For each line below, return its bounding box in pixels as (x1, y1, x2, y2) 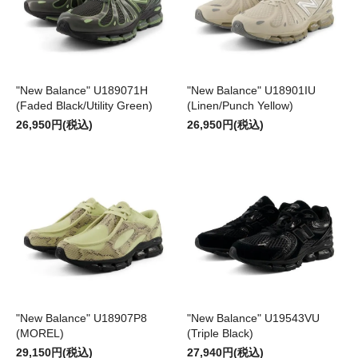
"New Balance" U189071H (16, 84, 148, 97)
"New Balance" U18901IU (187, 84, 316, 97)
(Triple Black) (187, 327, 253, 340)
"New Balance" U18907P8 (16, 312, 147, 325)
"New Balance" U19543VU (187, 312, 320, 325)
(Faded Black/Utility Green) (16, 99, 153, 113)
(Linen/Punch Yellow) (187, 99, 293, 113)
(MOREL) (16, 327, 64, 340)
